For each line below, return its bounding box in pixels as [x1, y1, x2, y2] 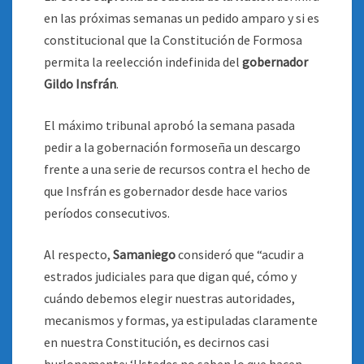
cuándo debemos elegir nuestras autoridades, [44, 290, 295, 306]
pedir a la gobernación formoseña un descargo [44, 139, 301, 155]
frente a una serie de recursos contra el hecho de [44, 161, 310, 177]
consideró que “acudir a [175, 246, 304, 262]
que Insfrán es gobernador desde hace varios [44, 183, 288, 199]
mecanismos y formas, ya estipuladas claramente [44, 312, 318, 328]
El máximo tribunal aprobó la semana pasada [44, 117, 295, 133]
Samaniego [113, 246, 175, 262]
